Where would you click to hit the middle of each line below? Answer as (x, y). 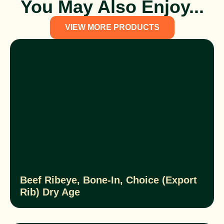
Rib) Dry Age (50, 192)
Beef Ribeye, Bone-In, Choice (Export (108, 180)
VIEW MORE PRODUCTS (112, 27)
